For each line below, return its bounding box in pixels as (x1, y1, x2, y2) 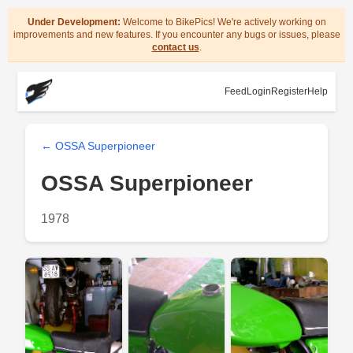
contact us (151, 42, 199, 53)
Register (271, 86, 307, 97)
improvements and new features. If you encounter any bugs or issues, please (13, 29, 340, 40)
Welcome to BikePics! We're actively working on (120, 17, 326, 28)
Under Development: (27, 17, 121, 28)
